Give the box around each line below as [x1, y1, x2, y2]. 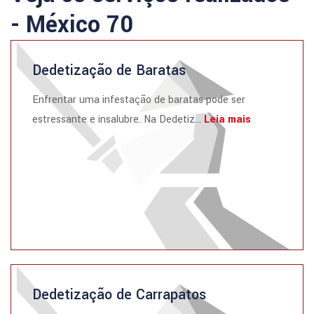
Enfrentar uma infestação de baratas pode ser [32, 93, 245, 107]
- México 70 [11, 8, 133, 41]
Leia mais [204, 112, 251, 127]
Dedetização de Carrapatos [32, 285, 206, 305]
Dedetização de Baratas [32, 60, 186, 81]
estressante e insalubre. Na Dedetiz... [32, 112, 204, 127]
